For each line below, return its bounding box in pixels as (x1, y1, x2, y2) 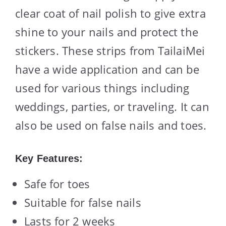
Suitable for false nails (24, 194, 141, 210)
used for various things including (15, 80, 190, 95)
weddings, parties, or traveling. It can (15, 98, 209, 114)
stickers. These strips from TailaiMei (15, 42, 205, 58)
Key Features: (15, 152, 83, 164)
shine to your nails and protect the (15, 24, 199, 39)
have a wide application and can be (15, 61, 199, 77)
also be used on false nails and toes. (15, 117, 207, 133)
